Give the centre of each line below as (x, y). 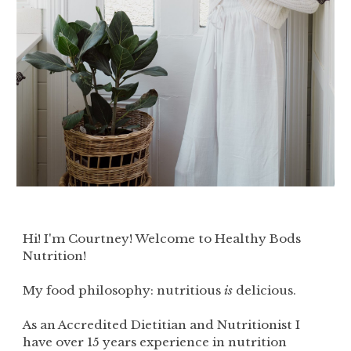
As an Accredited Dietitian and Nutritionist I (162, 324)
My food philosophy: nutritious (122, 290)
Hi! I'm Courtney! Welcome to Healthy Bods (162, 238)
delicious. (266, 290)
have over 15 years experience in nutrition (155, 342)
